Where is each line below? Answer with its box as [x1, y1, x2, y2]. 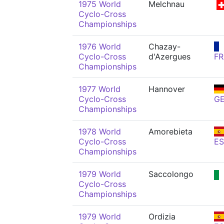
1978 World [78, 126, 121, 136]
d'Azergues [148, 51, 190, 61]
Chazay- [148, 41, 180, 51]
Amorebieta [148, 126, 192, 136]
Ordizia [148, 211, 175, 221]
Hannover [148, 84, 185, 94]
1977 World [78, 84, 120, 94]
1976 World [78, 41, 121, 51]
